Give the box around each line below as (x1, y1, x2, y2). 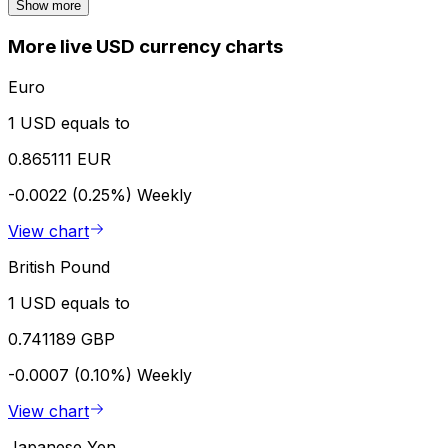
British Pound (8, 256, 110, 277)
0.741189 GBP (8, 328, 115, 349)
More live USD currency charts (8, 35, 283, 59)
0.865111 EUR (8, 148, 111, 169)
